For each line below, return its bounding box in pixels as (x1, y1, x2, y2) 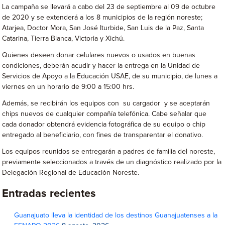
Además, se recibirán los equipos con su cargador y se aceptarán (2, 99, 210, 107)
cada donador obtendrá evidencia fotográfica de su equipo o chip (2, 121, 206, 128)
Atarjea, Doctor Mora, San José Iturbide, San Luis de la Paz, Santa (2, 24, 204, 32)
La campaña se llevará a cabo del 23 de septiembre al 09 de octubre (2, 3, 216, 11)
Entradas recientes (2, 188, 96, 199)
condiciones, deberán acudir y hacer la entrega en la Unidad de (2, 62, 200, 69)
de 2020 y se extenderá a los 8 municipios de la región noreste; (2, 14, 203, 21)
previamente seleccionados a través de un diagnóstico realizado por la (2, 158, 222, 166)
